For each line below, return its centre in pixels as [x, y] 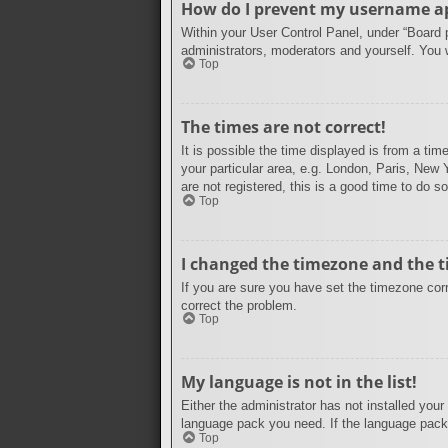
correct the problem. [239, 305]
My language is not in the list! [299, 382]
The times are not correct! [283, 127]
